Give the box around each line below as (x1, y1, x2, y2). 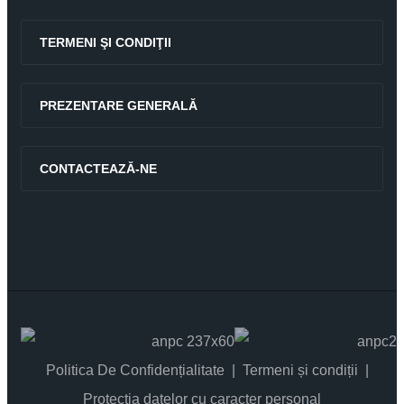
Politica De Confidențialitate (46, 363, 225, 379)
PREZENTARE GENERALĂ (40, 98, 197, 114)
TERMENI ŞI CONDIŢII (40, 35, 171, 50)
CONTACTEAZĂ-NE (40, 161, 157, 177)
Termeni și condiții (243, 363, 358, 379)
